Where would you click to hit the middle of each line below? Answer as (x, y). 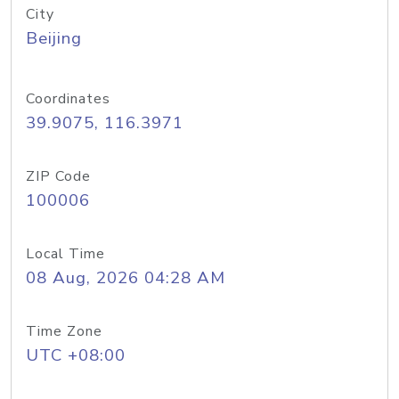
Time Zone (64, 331)
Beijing (54, 38)
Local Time (65, 254)
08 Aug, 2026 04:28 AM (126, 278)
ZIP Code (58, 176)
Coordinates (68, 99)
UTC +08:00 (76, 355)
